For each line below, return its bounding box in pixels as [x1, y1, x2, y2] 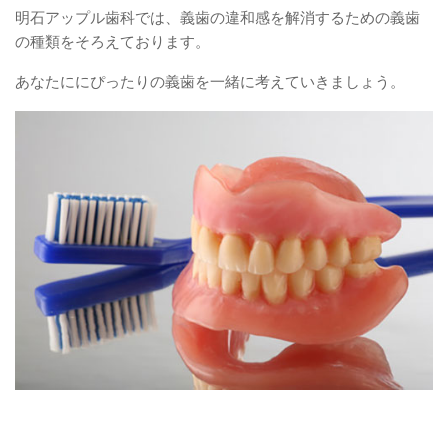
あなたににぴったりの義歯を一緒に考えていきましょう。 [15, 74, 405, 90]
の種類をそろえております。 [15, 34, 210, 50]
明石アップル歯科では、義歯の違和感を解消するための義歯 [15, 10, 420, 26]
